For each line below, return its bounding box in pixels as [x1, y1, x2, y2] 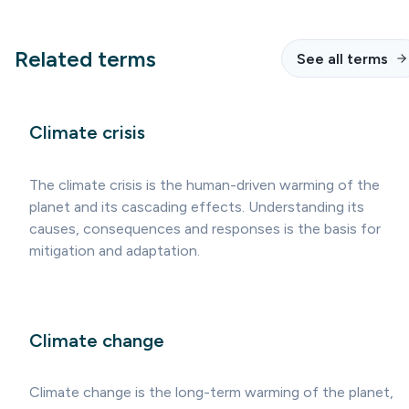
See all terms [297, 49, 388, 68]
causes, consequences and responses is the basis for [29, 219, 381, 237]
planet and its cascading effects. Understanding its [29, 197, 364, 215]
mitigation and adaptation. [29, 241, 200, 259]
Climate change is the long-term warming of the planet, [29, 383, 393, 402]
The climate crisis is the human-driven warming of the [29, 175, 380, 194]
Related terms [15, 45, 156, 72]
